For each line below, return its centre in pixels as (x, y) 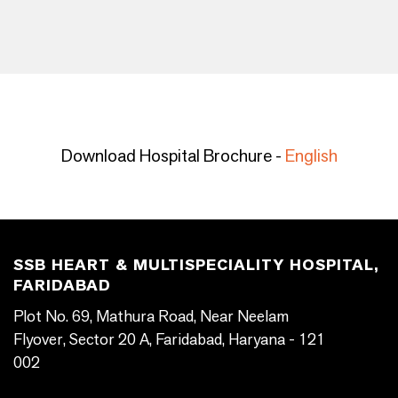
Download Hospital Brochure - (173, 155)
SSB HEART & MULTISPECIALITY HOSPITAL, (196, 265)
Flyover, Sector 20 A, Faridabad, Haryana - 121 (169, 339)
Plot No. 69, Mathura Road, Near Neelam (151, 316)
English (311, 155)
